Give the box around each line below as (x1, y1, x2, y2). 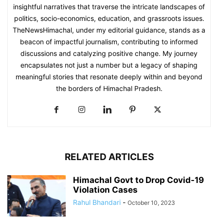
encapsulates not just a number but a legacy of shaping (20, 61, 198, 70)
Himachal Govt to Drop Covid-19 (73, 175, 204, 185)
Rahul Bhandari (73, 198, 121, 207)
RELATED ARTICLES (64, 151, 154, 163)
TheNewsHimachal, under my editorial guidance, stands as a (13, 26, 205, 35)
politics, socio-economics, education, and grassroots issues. (14, 14, 204, 23)
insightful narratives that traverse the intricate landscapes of (13, 2, 205, 11)
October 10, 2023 (127, 199, 175, 207)
